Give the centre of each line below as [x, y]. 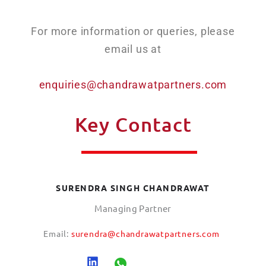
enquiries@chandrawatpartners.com [133, 85]
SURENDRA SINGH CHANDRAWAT [133, 188]
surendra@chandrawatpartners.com [145, 234]
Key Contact [133, 123]
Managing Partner [133, 208]
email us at [133, 49]
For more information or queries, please [133, 31]
